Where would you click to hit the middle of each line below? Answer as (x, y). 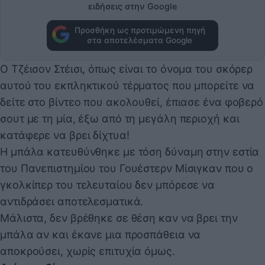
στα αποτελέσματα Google (140, 40)
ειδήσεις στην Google (132, 7)
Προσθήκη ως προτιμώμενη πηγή (140, 30)
